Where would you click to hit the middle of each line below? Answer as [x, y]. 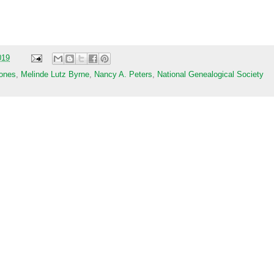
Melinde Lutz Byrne [55, 74]
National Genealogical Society [210, 74]
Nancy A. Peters [123, 74]
